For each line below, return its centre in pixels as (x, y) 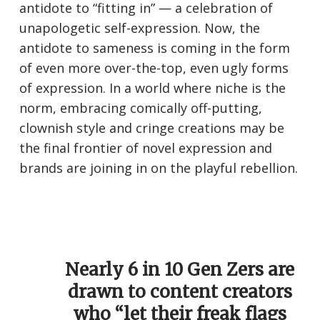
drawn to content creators (180, 292)
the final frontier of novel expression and (146, 148)
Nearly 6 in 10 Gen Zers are (180, 270)
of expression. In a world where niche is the (153, 88)
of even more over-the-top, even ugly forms (154, 68)
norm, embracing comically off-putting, (141, 108)
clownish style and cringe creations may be (152, 128)
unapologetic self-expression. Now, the (140, 28)
